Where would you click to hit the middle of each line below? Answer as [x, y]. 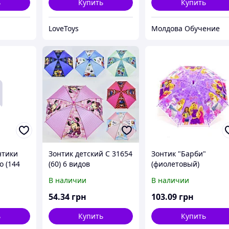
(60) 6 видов [70, 164]
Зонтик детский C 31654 [91, 154]
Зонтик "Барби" [179, 154]
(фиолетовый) [176, 164]
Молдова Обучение [186, 28]
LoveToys [64, 28]
